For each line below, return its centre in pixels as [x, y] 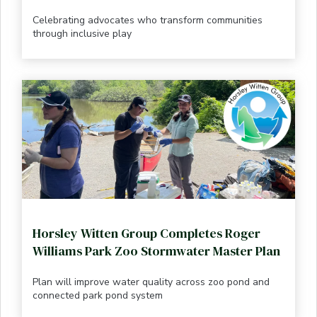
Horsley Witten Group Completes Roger [146, 233]
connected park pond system [98, 295]
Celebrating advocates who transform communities [148, 20]
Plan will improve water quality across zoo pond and [151, 282]
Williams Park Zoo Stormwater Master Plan [156, 250]
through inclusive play [82, 33]
